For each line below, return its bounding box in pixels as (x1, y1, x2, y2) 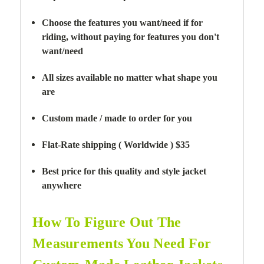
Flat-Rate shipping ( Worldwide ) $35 (42, 139, 190, 150)
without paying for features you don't (71, 31, 220, 42)
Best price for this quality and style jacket (42, 166, 207, 176)
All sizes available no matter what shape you (42, 72, 218, 82)
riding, (42, 31, 71, 42)
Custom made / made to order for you (42, 113, 193, 123)
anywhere (42, 180, 82, 190)
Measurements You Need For (32, 235, 212, 251)
